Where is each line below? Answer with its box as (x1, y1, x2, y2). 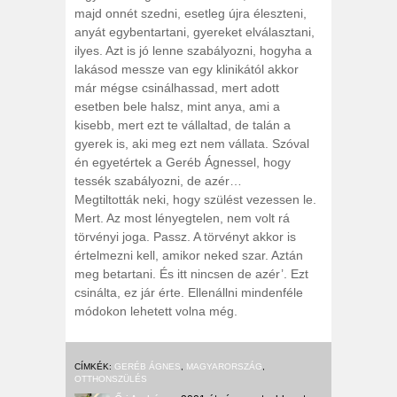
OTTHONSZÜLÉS (74, 374, 147, 384)
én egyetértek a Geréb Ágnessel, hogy (74, 155, 291, 169)
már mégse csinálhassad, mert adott (74, 81, 279, 95)
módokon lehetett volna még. (74, 304, 237, 318)
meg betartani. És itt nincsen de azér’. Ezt (74, 267, 308, 281)
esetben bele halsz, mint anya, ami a (74, 99, 280, 113)
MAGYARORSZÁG (186, 362, 262, 371)
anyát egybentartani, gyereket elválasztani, (74, 25, 315, 39)
